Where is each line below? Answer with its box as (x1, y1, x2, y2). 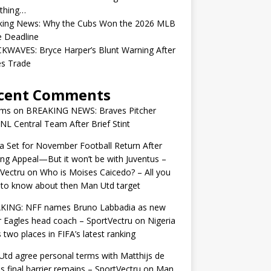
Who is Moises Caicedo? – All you (39, 166, 171, 178)
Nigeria (147, 215, 175, 226)
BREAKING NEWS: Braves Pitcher (25, 105, 156, 116)
